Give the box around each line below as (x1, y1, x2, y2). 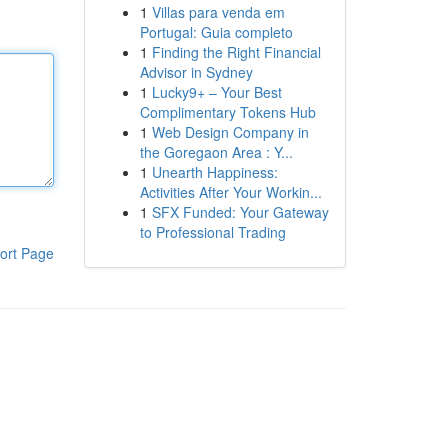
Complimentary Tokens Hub (139, 102, 316, 122)
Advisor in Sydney (139, 62, 253, 82)
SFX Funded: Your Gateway (151, 202, 329, 222)
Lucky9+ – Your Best (151, 82, 282, 102)
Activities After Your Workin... (139, 182, 322, 202)
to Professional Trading (139, 222, 286, 242)
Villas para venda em (151, 2, 285, 22)
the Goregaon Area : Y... (139, 142, 293, 162)
